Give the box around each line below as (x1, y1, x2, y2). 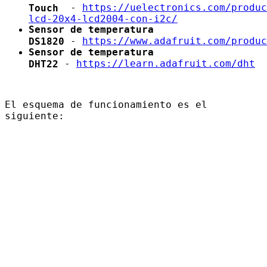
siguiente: (5, 110, 64, 122)
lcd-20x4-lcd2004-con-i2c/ (29, 13, 178, 23)
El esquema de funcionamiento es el (5, 98, 207, 110)
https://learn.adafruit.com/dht (76, 57, 255, 69)
